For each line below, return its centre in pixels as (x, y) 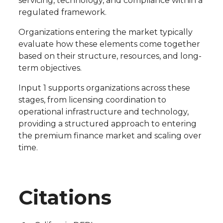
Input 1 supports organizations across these (104, 88)
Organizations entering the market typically (105, 32)
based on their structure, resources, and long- (110, 56)
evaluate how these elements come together (109, 44)
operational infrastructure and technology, (103, 112)
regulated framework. (62, 12)
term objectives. (50, 68)
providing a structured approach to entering (107, 124)
